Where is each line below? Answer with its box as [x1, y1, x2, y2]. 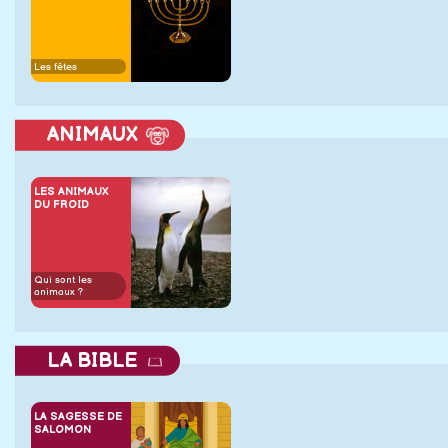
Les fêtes [34, 60, 78, 73]
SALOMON [34, 422, 92, 436]
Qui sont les [34, 273, 93, 286]
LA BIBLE [47, 348, 138, 373]
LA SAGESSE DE [34, 409, 123, 423]
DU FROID [34, 197, 90, 211]
